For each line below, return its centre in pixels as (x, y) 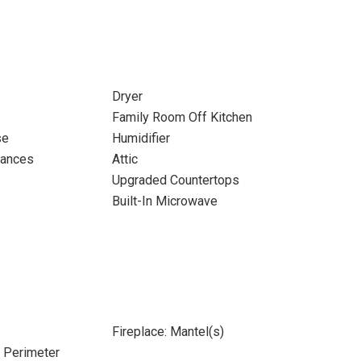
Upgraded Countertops (175, 180)
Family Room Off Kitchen (182, 117)
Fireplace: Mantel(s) (168, 332)
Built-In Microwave (164, 201)
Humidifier (141, 138)
